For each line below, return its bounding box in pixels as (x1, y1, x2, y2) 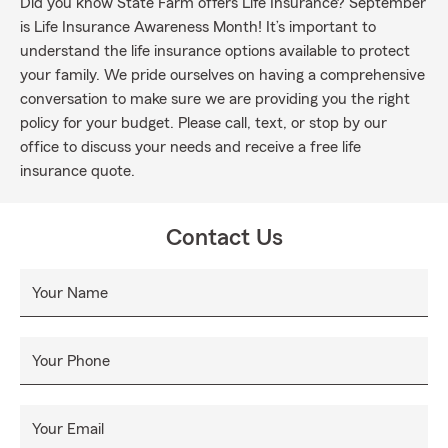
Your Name (32, 285, 108, 301)
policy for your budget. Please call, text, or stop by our (20, 115, 387, 131)
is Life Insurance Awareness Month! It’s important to (20, 19, 376, 35)
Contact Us (165, 226, 283, 250)
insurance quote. (20, 163, 135, 179)
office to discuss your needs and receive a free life (20, 139, 361, 155)
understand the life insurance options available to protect (20, 43, 410, 59)
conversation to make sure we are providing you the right (20, 91, 410, 107)
